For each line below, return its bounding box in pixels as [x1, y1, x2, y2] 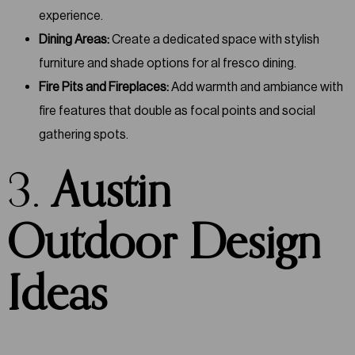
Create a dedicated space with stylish [109, 31, 319, 47]
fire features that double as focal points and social [38, 102, 315, 118]
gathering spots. [38, 126, 128, 142]
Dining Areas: [38, 31, 109, 47]
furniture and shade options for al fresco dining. [38, 55, 296, 71]
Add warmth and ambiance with [168, 78, 343, 94]
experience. [38, 7, 103, 23]
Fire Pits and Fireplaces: [38, 78, 169, 94]
